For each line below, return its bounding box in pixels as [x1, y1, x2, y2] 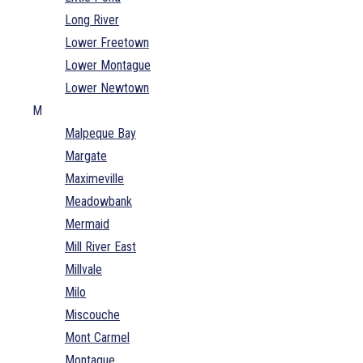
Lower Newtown [65, 79, 149, 96]
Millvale [65, 261, 102, 277]
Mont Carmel [65, 329, 130, 345]
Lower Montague [65, 57, 151, 73]
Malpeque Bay [65, 125, 136, 141]
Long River [65, 11, 119, 28]
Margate [65, 147, 107, 164]
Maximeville [65, 170, 124, 186]
